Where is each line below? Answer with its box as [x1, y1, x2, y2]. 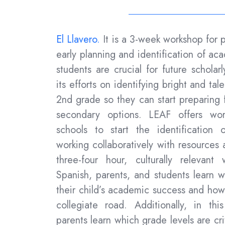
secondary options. [56, 107, 149, 123]
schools [56, 123, 87, 138]
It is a [103, 32, 127, 47]
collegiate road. [56, 198, 135, 213]
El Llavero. [56, 32, 103, 47]
